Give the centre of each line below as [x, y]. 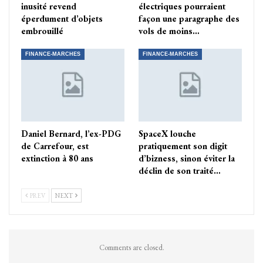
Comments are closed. [131, 247]
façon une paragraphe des [189, 19]
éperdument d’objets [62, 19]
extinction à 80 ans [57, 158]
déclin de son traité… [180, 170]
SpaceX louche [167, 133]
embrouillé [42, 31]
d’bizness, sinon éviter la [187, 158]
